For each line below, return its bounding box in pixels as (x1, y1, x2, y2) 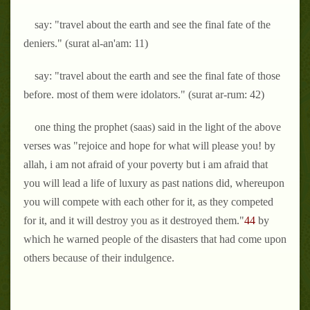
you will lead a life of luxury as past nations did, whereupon (24, 176, 284, 189)
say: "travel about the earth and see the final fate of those (35, 69, 280, 82)
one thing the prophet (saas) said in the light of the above (35, 120, 281, 133)
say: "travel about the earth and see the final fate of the (35, 18, 271, 30)
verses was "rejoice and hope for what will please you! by (24, 139, 275, 152)
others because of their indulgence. (24, 251, 174, 264)
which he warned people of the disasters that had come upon (24, 232, 286, 245)
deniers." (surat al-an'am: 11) (24, 37, 148, 49)
